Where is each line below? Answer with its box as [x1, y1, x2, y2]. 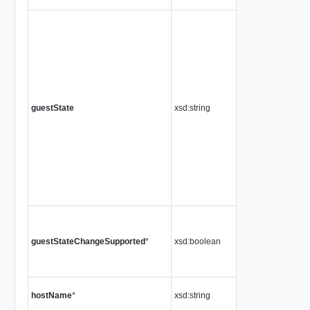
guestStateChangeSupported [30, 236, 145, 246]
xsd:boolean [174, 236, 221, 246]
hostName [30, 290, 72, 300]
